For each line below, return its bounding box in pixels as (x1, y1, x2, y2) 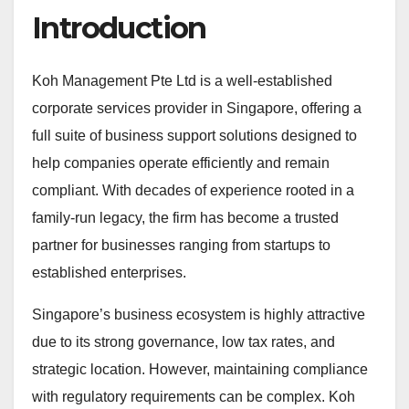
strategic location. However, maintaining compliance (32, 361, 368, 377)
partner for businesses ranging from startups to (32, 236, 330, 253)
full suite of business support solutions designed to (32, 127, 357, 143)
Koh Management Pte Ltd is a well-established (32, 72, 332, 89)
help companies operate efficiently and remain (32, 154, 330, 171)
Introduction (32, 10, 206, 47)
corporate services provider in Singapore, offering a (32, 100, 362, 116)
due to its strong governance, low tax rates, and (32, 333, 335, 350)
